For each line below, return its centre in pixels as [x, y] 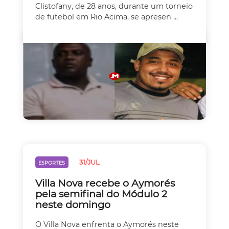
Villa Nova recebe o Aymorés [105, 183]
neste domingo [73, 204]
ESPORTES [52, 163]
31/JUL [89, 162]
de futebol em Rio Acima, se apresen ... [107, 17]
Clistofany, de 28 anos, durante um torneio [114, 6]
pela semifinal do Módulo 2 [101, 193]
